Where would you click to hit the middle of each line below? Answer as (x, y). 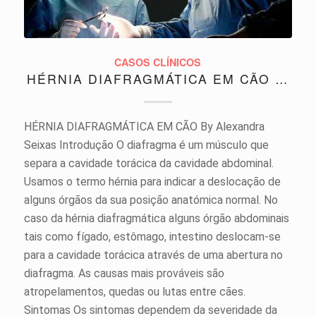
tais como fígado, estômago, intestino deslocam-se (152, 237)
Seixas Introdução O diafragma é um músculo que (146, 145)
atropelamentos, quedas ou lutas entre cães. (134, 292)
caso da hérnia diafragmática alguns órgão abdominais (156, 219)
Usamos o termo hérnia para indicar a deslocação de (152, 182)
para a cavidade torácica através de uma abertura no (153, 255)
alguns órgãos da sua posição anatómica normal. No (151, 200)
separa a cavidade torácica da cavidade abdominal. (148, 164)
